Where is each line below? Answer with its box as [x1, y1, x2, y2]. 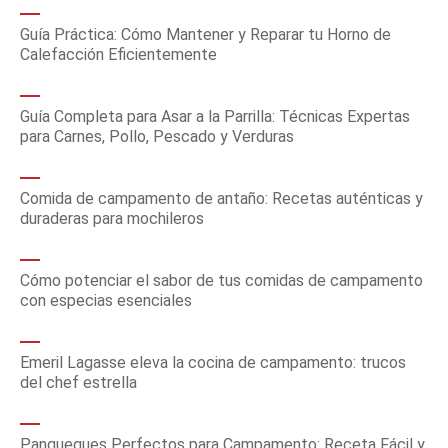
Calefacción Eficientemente [20, 45, 217, 64]
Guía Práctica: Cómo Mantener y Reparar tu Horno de [20, 25, 391, 44]
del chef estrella [20, 373, 137, 392]
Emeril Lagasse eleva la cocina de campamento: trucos [20, 353, 406, 372]
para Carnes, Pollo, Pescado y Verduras [20, 127, 294, 146]
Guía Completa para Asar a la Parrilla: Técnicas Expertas [20, 107, 410, 126]
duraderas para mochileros [20, 209, 204, 228]
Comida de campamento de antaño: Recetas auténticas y [20, 189, 423, 208]
